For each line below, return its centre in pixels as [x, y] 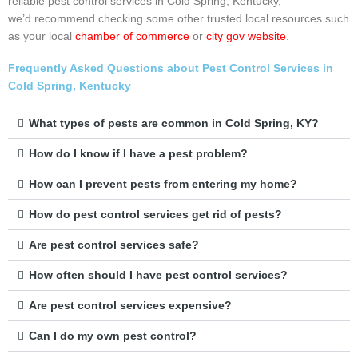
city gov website [246, 37]
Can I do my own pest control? [112, 336]
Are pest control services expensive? [130, 306]
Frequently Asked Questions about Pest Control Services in [171, 69]
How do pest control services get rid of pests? [155, 215]
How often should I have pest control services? [158, 276]
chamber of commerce [132, 37]
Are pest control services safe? [113, 245]
